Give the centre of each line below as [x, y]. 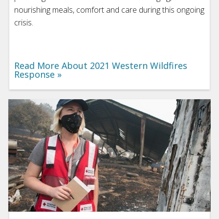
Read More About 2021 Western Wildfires [101, 65]
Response [34, 74]
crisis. [24, 22]
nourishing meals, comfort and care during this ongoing [109, 10]
